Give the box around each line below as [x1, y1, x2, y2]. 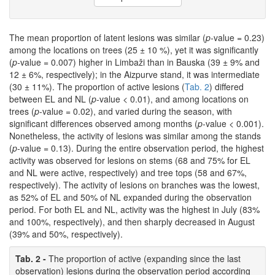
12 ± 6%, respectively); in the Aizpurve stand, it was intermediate [9, 68, 260, 80]
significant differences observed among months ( [9, 117, 198, 130]
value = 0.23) [214, 31, 265, 44]
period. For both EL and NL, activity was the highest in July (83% [9, 203, 260, 215]
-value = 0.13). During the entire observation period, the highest [17, 141, 264, 154]
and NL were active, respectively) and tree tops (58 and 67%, [9, 166, 247, 179]
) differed [209, 80, 244, 93]
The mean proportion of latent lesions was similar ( [9, 31, 206, 44]
